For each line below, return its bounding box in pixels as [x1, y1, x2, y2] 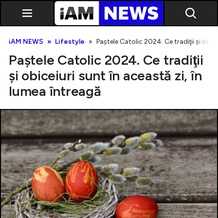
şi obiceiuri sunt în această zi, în [9, 67, 202, 84]
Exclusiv [59, 98, 89, 108]
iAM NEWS [9, 37, 43, 46]
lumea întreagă [9, 83, 101, 99]
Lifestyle [55, 37, 85, 46]
